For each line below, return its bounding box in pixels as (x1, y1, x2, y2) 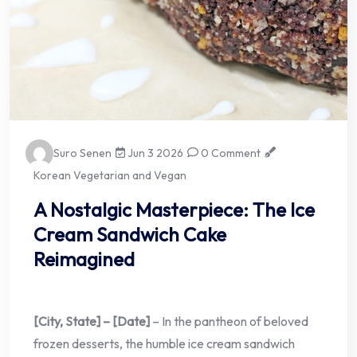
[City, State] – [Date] (33, 312, 150, 329)
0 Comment (198, 145, 261, 160)
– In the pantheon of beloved (150, 312, 308, 329)
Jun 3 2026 (125, 145, 184, 160)
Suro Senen (53, 145, 112, 160)
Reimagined (33, 246, 135, 271)
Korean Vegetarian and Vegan (33, 167, 186, 182)
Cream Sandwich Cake (33, 222, 226, 246)
